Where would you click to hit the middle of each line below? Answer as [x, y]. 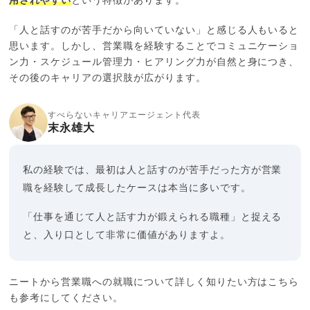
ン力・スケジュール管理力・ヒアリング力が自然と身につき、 [154, 62]
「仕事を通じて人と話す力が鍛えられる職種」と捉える [153, 217]
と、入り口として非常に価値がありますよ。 [127, 235]
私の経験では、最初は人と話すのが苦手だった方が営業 [153, 170]
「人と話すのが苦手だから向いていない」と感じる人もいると [154, 30]
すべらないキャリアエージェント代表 [124, 115]
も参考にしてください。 [66, 298]
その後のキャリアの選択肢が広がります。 [108, 78]
